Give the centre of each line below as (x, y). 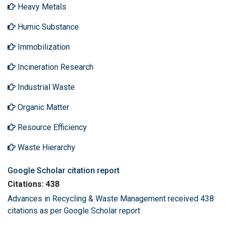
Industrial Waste (45, 87)
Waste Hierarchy (45, 147)
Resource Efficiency (51, 127)
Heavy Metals (41, 7)
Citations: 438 (33, 184)
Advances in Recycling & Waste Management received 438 (111, 198)
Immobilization (43, 47)
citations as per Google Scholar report (74, 210)
